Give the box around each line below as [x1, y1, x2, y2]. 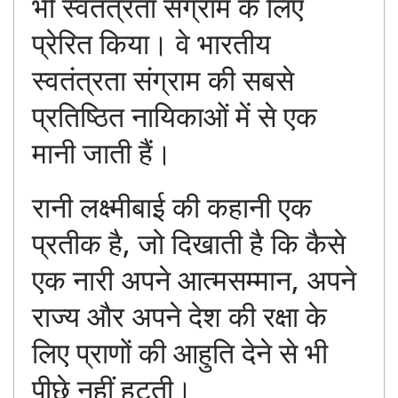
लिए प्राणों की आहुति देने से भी [32, 333, 328, 372]
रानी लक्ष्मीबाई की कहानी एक [32, 187, 312, 227]
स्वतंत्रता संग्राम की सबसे [32, 60, 294, 99]
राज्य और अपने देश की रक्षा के [32, 297, 327, 336]
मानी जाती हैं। [32, 133, 172, 172]
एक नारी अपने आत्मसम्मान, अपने [32, 260, 356, 299]
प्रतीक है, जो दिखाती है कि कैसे [32, 224, 346, 263]
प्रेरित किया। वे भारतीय [32, 24, 271, 63]
